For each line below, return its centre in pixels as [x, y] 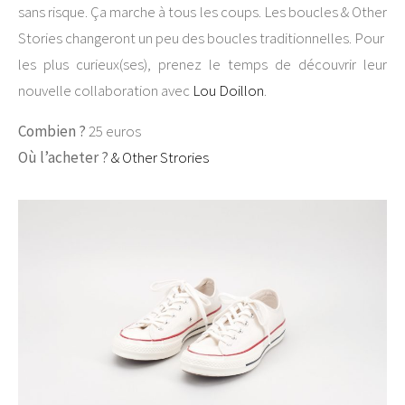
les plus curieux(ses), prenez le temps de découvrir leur [202, 65]
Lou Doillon [228, 91]
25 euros [113, 132]
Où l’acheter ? [65, 158]
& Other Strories [160, 158]
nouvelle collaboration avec [105, 91]
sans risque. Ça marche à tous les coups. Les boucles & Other [202, 12]
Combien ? [52, 132]
